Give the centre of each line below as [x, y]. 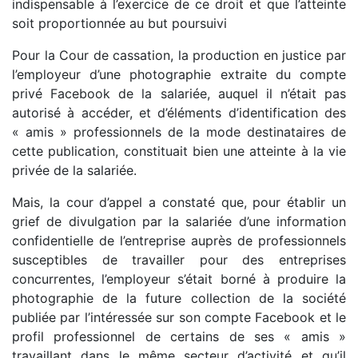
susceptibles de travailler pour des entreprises [179, 259]
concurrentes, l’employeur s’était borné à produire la [179, 278]
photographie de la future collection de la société [179, 298]
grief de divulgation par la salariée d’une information [179, 221]
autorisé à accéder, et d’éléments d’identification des [179, 112]
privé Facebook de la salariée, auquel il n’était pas [179, 93]
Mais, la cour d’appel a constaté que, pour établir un [179, 202]
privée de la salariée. [74, 170]
